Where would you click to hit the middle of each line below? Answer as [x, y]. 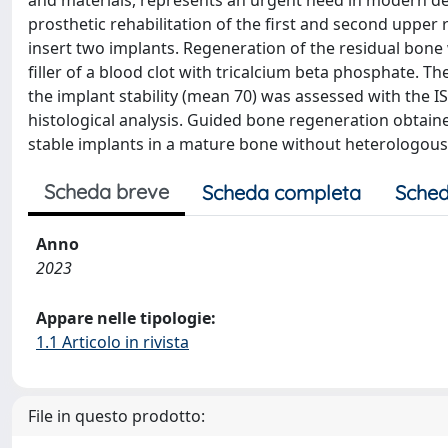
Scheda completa [281, 192]
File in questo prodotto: [116, 416]
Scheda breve [106, 191]
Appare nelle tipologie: [126, 318]
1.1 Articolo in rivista [112, 342]
